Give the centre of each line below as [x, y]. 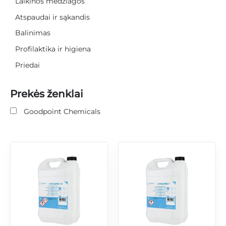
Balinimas [33, 33]
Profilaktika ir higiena [53, 49]
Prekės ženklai [47, 94]
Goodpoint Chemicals [62, 112]
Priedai [27, 65]
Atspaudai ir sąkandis [52, 17]
